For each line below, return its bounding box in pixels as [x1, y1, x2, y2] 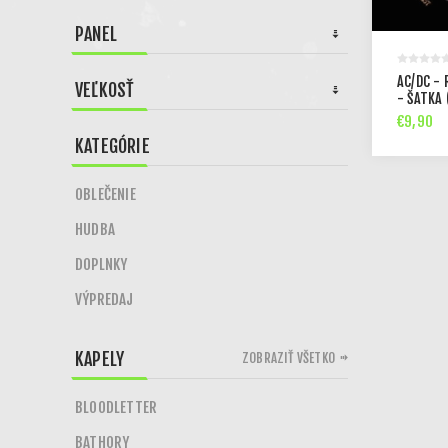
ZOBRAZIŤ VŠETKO [242, 350, 335, 366]
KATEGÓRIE [75, 135, 150, 157]
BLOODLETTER [75, 398, 158, 417]
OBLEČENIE [75, 185, 136, 204]
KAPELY [75, 348, 125, 370]
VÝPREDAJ [75, 290, 134, 309]
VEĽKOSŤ [75, 79, 135, 101]
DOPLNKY [75, 255, 128, 274]
